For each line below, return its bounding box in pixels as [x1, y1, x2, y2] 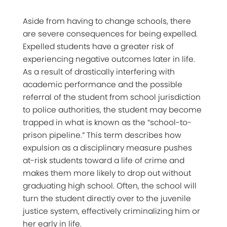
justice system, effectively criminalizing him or [23, 205, 200, 216]
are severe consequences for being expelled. [23, 28, 198, 39]
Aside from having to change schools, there [23, 15, 191, 26]
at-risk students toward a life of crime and [23, 155, 184, 166]
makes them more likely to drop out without [23, 167, 191, 178]
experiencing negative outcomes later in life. [23, 53, 195, 64]
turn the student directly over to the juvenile [23, 193, 191, 204]
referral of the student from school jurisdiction [23, 91, 201, 102]
